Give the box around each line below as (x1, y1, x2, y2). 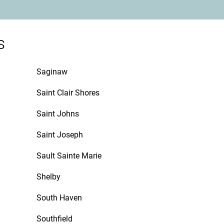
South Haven (36, 193, 82, 202)
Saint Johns (36, 109, 79, 118)
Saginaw (36, 67, 67, 76)
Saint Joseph (36, 130, 83, 139)
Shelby (36, 172, 60, 181)
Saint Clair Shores (36, 88, 99, 97)
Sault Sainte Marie (36, 151, 101, 160)
